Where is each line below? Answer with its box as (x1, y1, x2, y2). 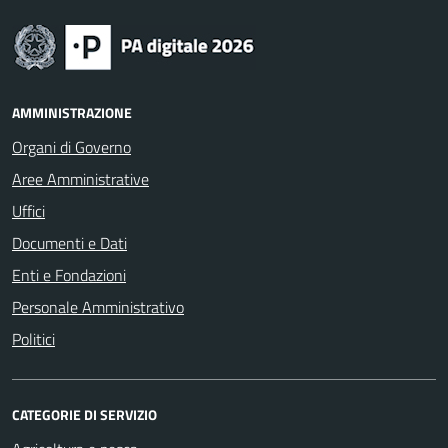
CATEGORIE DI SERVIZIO (12, 404, 157, 425)
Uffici (12, 199, 45, 223)
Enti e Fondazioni (12, 263, 126, 287)
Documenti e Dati (12, 231, 127, 255)
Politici (12, 327, 55, 351)
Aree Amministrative (12, 167, 149, 191)
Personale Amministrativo (12, 295, 184, 319)
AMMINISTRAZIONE (12, 102, 132, 123)
